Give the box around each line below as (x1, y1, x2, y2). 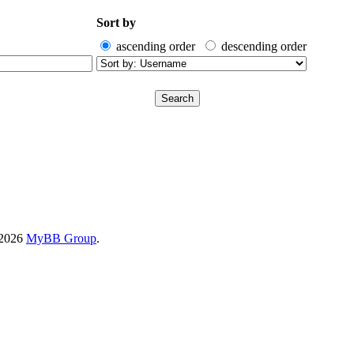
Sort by (96, 15, 136, 29)
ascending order (116, 39, 195, 53)
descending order (221, 39, 307, 53)
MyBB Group (26, 231, 96, 245)
